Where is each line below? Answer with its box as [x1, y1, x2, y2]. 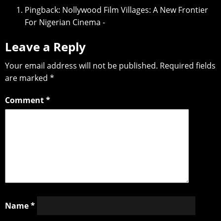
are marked [5, 72, 50, 83]
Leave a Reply [5, 38, 86, 55]
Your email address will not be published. [5, 60, 158, 71]
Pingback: [25, 4, 62, 15]
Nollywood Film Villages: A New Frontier [62, 4, 208, 15]
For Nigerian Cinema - [25, 16, 105, 28]
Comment [5, 94, 46, 106]
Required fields [160, 60, 216, 71]
